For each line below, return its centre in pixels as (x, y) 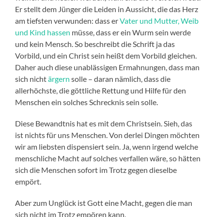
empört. (28, 182)
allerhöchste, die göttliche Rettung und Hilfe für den (101, 91)
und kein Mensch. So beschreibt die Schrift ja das (95, 44)
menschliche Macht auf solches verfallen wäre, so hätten (108, 158)
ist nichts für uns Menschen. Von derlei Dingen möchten (108, 135)
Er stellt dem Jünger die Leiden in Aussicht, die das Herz (107, 9)
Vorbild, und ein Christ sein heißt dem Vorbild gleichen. (106, 56)
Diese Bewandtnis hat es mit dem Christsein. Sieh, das (104, 124)
